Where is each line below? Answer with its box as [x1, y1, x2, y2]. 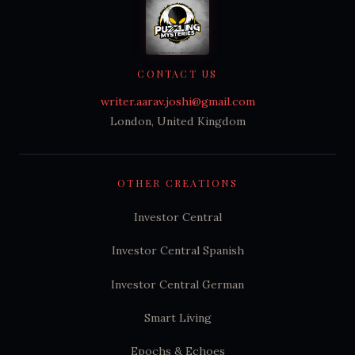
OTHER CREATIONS [117, 175, 238, 189]
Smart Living [143, 310, 212, 325]
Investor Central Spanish [111, 243, 244, 258]
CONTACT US [137, 66, 218, 80]
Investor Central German [111, 277, 244, 292]
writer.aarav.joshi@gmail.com [100, 94, 255, 109]
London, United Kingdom [109, 113, 246, 128]
